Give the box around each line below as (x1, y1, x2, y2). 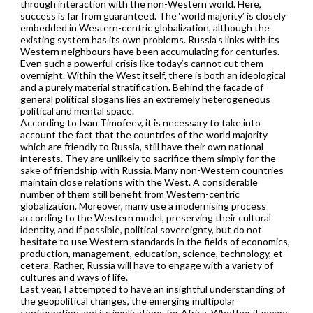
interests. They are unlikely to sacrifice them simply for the (20, 152, 276, 164)
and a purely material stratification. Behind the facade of (20, 80, 263, 93)
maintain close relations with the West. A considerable (20, 175, 258, 188)
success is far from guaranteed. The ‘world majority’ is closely (20, 9, 286, 22)
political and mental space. (20, 104, 134, 117)
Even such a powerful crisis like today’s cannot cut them (20, 57, 263, 69)
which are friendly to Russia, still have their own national (20, 140, 263, 152)
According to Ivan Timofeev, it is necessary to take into (20, 116, 261, 129)
